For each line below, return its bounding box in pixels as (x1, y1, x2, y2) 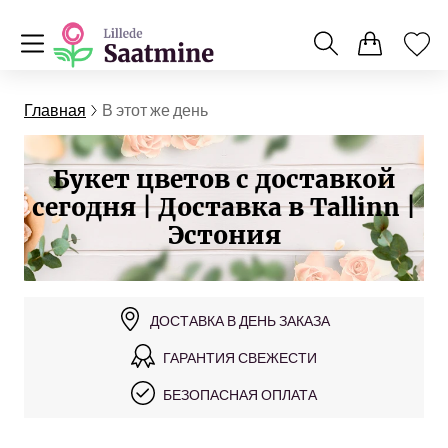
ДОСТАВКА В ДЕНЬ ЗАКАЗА (150, 312, 330, 329)
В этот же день (102, 100, 208, 119)
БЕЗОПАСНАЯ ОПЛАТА (163, 386, 317, 403)
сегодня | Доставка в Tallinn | (32, 192, 416, 223)
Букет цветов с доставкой (52, 164, 396, 195)
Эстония (167, 220, 281, 251)
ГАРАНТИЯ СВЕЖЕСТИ (163, 349, 317, 366)
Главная (24, 100, 86, 119)
